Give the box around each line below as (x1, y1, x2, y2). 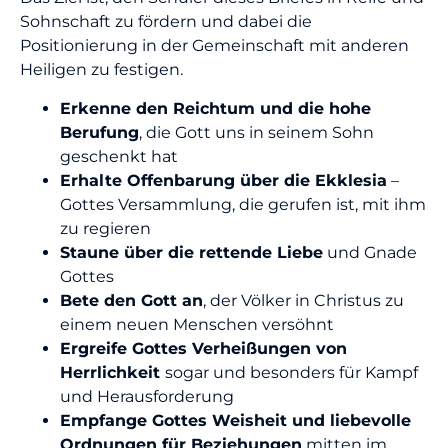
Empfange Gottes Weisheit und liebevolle (60, 410, 411, 430)
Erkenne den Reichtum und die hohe (60, 98, 371, 118)
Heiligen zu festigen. (20, 60, 183, 80)
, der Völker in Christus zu (203, 290, 404, 310)
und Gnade (323, 242, 417, 262)
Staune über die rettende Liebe (60, 242, 323, 262)
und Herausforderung (60, 386, 234, 406)
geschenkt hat (60, 146, 178, 166)
